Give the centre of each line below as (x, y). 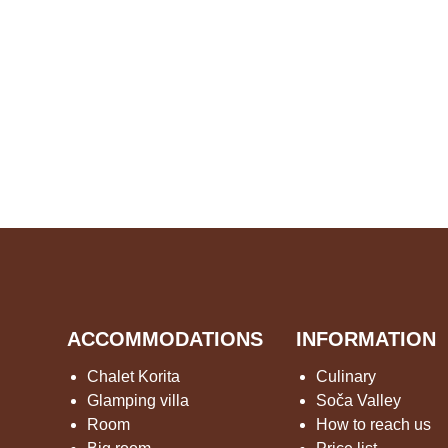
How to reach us (373, 425)
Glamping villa (138, 401)
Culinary (345, 377)
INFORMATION (365, 339)
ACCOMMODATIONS (165, 339)
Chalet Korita (134, 377)
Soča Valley (358, 401)
